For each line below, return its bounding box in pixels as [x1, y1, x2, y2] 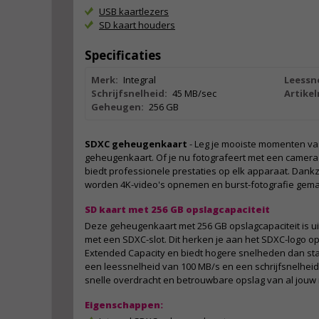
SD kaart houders [99, 19, 175, 31]
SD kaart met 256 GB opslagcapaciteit [85, 203, 270, 216]
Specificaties [85, 47, 161, 63]
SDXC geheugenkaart [85, 137, 187, 150]
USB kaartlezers [99, 5, 169, 18]
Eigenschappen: [85, 298, 163, 311]
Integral [122, 73, 156, 86]
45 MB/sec [172, 87, 216, 100]
